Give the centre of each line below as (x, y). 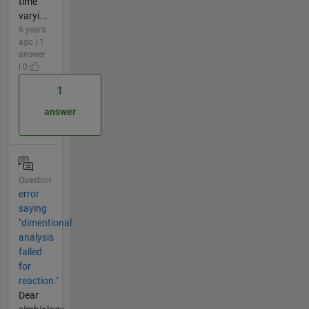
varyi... (33, 16)
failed (30, 251)
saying (32, 208)
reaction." (38, 280)
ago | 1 (31, 42)
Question (35, 180)
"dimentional (45, 222)
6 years (32, 29)
